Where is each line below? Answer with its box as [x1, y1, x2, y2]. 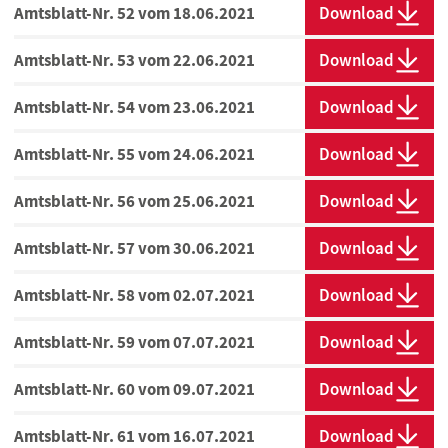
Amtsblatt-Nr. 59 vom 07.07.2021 [14, 331, 255, 354]
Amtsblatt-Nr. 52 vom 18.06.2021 [14, 2, 255, 25]
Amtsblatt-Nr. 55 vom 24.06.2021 [14, 143, 255, 166]
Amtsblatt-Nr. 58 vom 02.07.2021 [14, 284, 255, 307]
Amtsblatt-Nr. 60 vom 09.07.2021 [14, 378, 255, 401]
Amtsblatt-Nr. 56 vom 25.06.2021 [14, 190, 255, 213]
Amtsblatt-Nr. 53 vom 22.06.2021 [14, 49, 255, 72]
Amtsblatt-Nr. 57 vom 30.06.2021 [14, 237, 255, 260]
